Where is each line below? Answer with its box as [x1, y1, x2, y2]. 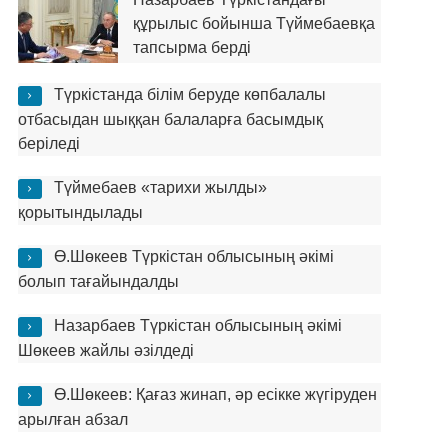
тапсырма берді [132, 39, 251, 56]
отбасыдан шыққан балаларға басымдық [17, 111, 323, 128]
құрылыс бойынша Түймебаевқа [132, 15, 375, 32]
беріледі [17, 135, 80, 152]
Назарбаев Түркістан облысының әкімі [53, 317, 342, 334]
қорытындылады [17, 204, 143, 221]
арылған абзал [17, 411, 128, 428]
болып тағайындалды [17, 273, 179, 290]
